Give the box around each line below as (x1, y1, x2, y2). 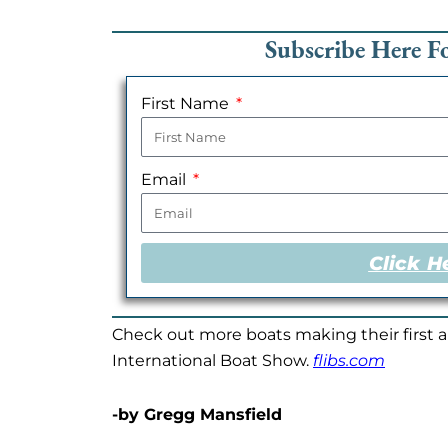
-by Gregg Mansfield (112, 405, 282, 425)
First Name (141, 94, 233, 114)
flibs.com (313, 351, 385, 371)
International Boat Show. (112, 351, 313, 371)
